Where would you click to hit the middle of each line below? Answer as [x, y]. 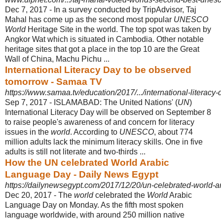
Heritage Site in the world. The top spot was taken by [118, 29]
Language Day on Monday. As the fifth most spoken [94, 205]
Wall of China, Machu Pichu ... [57, 59]
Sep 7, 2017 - [29, 102]
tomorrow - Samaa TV [54, 81]
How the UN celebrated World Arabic [87, 162]
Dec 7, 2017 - [29, 9]
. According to [95, 132]
